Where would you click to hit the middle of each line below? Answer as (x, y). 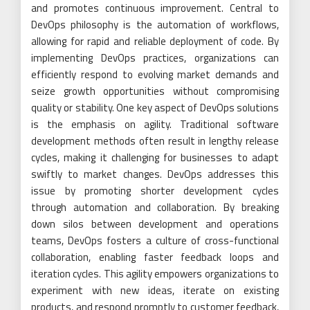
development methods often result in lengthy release (155, 140)
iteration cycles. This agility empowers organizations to (155, 273)
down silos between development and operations (155, 224)
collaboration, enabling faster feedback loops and (155, 257)
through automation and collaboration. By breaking (155, 207)
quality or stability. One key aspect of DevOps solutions (155, 107)
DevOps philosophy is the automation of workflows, (155, 24)
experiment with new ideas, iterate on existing (155, 290)
